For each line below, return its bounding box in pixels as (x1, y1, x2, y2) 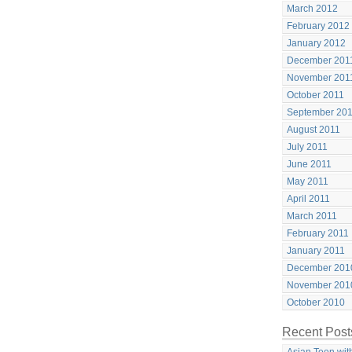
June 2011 (287, 159, 332, 170)
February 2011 (287, 228, 349, 239)
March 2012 (287, 3, 338, 14)
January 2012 (287, 38, 346, 49)
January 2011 (287, 245, 345, 256)
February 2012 (287, 20, 350, 31)
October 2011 (287, 90, 344, 101)
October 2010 (287, 297, 345, 308)
